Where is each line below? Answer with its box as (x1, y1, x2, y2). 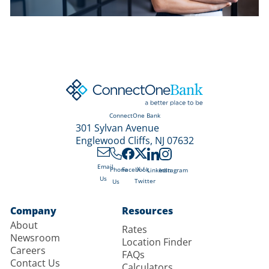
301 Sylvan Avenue (75, 121, 159, 135)
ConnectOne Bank (109, 112, 160, 120)
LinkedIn (147, 166, 171, 174)
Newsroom (10, 231, 61, 245)
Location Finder (122, 235, 193, 249)
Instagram (159, 166, 189, 174)
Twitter (134, 177, 156, 186)
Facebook (122, 166, 150, 174)
